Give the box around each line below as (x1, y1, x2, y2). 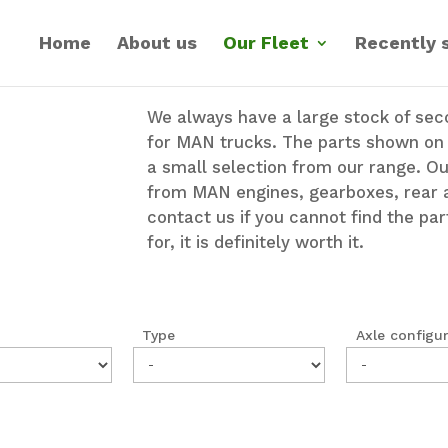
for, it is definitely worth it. (147, 232, 365, 252)
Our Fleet (222, 32, 309, 53)
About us (116, 32, 197, 53)
